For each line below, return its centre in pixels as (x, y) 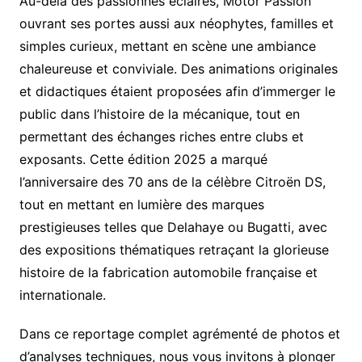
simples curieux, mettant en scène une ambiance (167, 46)
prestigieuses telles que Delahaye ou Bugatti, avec (173, 227)
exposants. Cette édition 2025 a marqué (143, 159)
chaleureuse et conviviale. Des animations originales (178, 68)
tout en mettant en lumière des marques (141, 204)
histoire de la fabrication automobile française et (168, 272)
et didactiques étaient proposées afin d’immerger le (177, 91)
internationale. (62, 295)
